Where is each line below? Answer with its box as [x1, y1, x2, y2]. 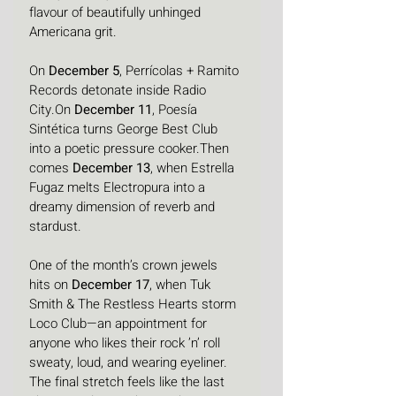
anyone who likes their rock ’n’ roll [29, 333, 224, 354]
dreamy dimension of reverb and [29, 197, 218, 217]
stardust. [29, 217, 81, 237]
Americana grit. [29, 22, 117, 42]
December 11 [74, 100, 152, 120]
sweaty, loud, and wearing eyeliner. [29, 353, 227, 373]
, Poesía [152, 100, 201, 120]
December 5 [49, 61, 119, 81]
